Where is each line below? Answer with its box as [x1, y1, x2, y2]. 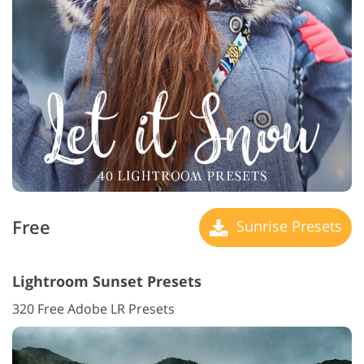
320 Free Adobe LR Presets [12, 300, 175, 318]
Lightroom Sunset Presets [12, 271, 201, 292]
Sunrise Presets [232, 215, 342, 236]
